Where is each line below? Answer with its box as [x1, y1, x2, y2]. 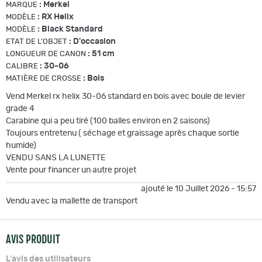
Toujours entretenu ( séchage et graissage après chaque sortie [6, 129, 239, 137]
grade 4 [6, 104, 35, 113]
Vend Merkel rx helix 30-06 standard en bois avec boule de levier [6, 92, 245, 101]
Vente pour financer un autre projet [6, 166, 138, 174]
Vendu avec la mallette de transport [6, 196, 139, 205]
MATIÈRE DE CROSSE [6, 74, 81, 82]
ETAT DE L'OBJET [6, 37, 67, 46]
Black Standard [42, 25, 103, 33]
